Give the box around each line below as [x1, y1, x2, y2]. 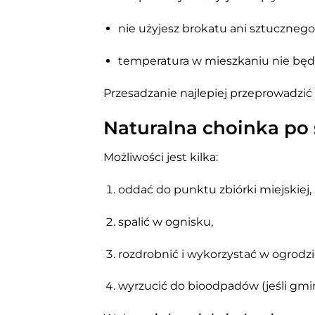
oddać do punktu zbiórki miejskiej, [117, 183, 311, 197]
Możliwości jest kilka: [103, 150, 218, 165]
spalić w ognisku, [117, 214, 213, 229]
